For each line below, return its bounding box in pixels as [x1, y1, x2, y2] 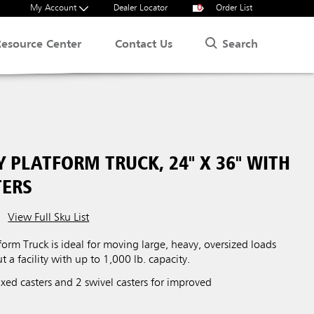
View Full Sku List [8, 212, 90, 224]
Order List [213, 4, 252, 13]
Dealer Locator [114, 4, 168, 13]
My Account [30, 4, 79, 13]
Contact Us [115, 39, 173, 50]
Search [222, 39, 258, 50]
